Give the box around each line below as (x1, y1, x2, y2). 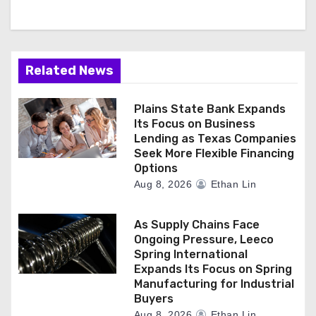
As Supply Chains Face (133, 218, 260, 231)
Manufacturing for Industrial (133, 277, 294, 291)
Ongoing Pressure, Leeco (133, 233, 274, 246)
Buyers (133, 292, 174, 305)
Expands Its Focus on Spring (133, 262, 292, 276)
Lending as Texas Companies (133, 132, 296, 145)
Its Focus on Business (133, 117, 255, 130)
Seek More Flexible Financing (133, 147, 294, 160)
